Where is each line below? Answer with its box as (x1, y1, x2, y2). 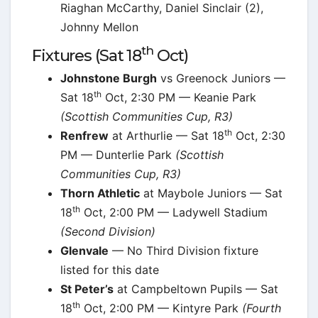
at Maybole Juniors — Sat (140, 186, 283, 201)
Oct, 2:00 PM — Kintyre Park (80, 301, 242, 316)
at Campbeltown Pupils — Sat (114, 282, 278, 297)
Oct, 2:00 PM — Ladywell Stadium (80, 205, 268, 220)
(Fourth (242, 301, 281, 316)
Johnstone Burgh (60, 71, 157, 86)
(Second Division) (60, 224, 155, 239)
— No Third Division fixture (109, 243, 258, 258)
